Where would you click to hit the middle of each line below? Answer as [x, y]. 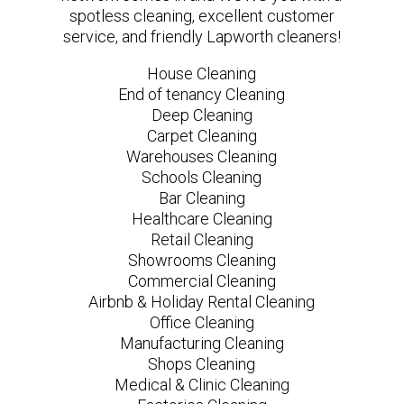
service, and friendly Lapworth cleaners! [202, 36]
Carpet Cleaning [202, 135]
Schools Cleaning [202, 177]
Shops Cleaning [202, 363]
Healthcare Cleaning [202, 218]
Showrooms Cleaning [202, 260]
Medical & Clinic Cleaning [202, 384]
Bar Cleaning [202, 197]
